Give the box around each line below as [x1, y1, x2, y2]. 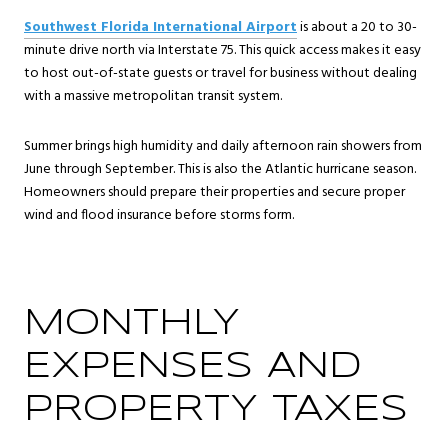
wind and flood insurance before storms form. [24, 203, 294, 227]
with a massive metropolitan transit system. [24, 85, 282, 109]
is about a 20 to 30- [297, 16, 417, 40]
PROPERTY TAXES [24, 393, 408, 428]
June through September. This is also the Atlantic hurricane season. [24, 157, 416, 181]
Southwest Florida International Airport [24, 16, 297, 40]
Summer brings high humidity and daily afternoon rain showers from [24, 134, 422, 158]
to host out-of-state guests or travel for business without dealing [24, 62, 417, 86]
